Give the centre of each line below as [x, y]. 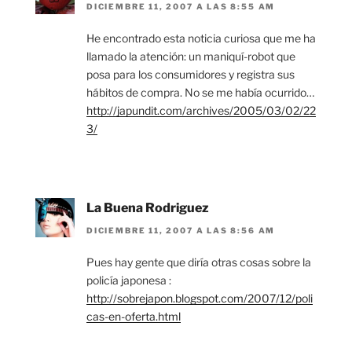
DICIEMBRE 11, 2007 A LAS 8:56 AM [181, 230]
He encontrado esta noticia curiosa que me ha [201, 38]
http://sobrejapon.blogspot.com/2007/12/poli [200, 298]
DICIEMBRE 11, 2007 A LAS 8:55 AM [181, 7]
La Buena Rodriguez [148, 208]
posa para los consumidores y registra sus [191, 75]
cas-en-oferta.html [134, 316]
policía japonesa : [129, 280]
